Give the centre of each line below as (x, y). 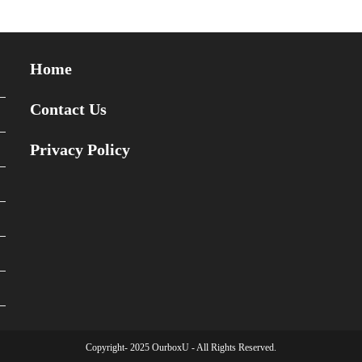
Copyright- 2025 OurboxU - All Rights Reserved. (181, 348)
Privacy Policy (80, 150)
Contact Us (69, 109)
